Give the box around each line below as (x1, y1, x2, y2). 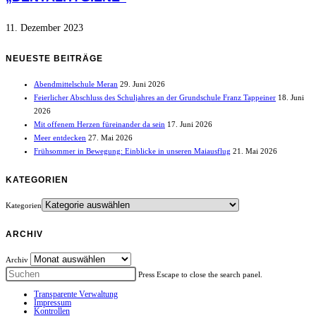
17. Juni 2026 (167, 120, 212, 129)
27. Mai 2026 (88, 133, 133, 142)
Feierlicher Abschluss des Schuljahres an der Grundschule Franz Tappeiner (34, 93, 276, 102)
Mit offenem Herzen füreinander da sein (34, 120, 165, 129)
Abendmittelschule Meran (34, 80, 118, 89)
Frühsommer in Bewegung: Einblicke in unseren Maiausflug (34, 147, 231, 156)
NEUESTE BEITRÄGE (6, 54, 103, 64)
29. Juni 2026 (120, 80, 165, 89)
